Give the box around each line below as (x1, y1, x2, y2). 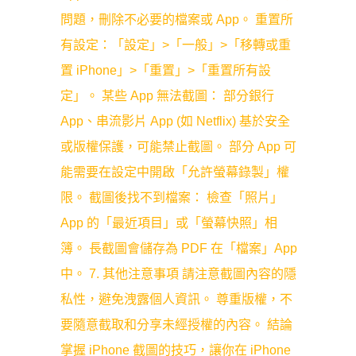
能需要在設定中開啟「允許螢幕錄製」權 (60, 165, 289, 179)
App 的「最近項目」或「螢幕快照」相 (60, 216, 277, 230)
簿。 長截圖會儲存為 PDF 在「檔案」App (60, 242, 297, 255)
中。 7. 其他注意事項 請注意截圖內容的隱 (60, 267, 296, 281)
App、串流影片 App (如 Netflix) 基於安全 (60, 114, 290, 128)
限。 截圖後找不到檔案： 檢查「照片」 (60, 191, 283, 204)
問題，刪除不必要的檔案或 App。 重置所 (60, 13, 293, 26)
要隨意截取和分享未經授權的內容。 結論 (60, 318, 292, 331)
